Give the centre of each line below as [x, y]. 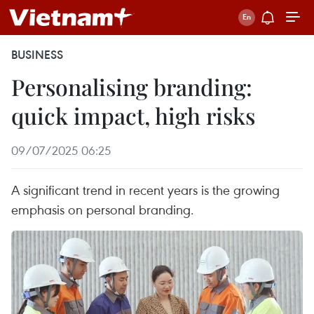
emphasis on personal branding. [103, 209]
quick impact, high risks [133, 115]
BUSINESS [37, 55]
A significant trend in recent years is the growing [145, 190]
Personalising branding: [132, 87]
